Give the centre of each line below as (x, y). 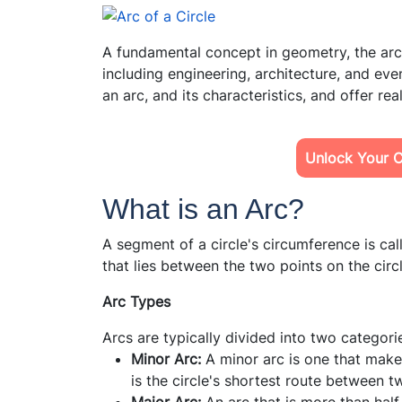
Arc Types (136, 301)
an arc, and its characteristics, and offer (238, 95)
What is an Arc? (203, 209)
